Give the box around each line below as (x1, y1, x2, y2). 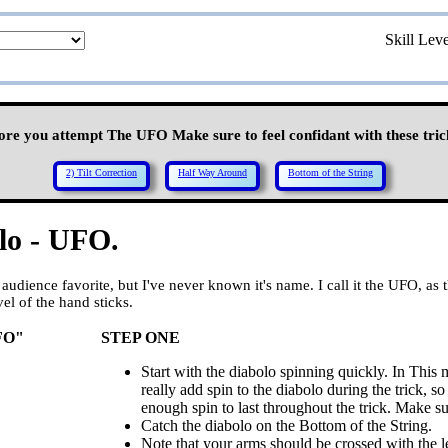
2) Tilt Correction (66, 166, 137, 178)
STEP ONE (101, 328, 180, 346)
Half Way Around (178, 166, 247, 178)
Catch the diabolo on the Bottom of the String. (141, 416, 432, 434)
